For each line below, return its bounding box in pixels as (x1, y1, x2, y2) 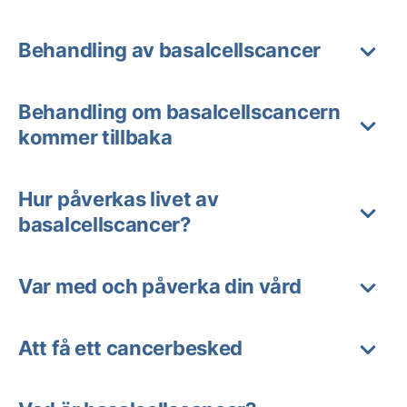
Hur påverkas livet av (18, 187, 219, 211)
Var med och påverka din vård (18, 274, 302, 298)
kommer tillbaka (18, 125, 173, 149)
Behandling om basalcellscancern (18, 100, 341, 124)
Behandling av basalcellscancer (18, 38, 321, 62)
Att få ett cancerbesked (18, 336, 243, 360)
